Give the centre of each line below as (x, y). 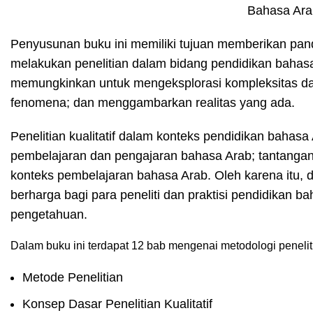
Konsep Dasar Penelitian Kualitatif (117, 304)
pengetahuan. (49, 214)
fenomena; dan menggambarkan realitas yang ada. (153, 103)
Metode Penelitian (73, 277)
